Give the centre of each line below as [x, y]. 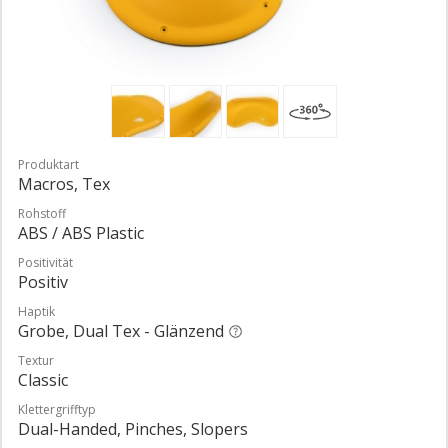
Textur [36, 361]
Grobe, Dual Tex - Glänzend [121, 331]
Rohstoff [42, 214]
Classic [43, 380]
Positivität [45, 263]
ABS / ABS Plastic [81, 233]
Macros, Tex [64, 184]
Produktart [48, 165]
